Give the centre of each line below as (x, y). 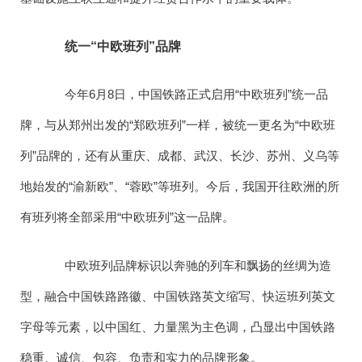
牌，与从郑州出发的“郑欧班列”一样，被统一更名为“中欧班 (178, 125)
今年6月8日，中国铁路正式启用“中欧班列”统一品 (186, 95)
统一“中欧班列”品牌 (113, 46)
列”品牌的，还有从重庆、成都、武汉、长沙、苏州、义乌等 (180, 156)
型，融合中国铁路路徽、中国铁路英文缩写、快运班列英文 (178, 296)
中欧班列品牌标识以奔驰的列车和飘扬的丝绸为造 (188, 265)
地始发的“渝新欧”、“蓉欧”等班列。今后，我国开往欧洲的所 (180, 187)
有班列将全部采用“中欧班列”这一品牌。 (128, 217)
